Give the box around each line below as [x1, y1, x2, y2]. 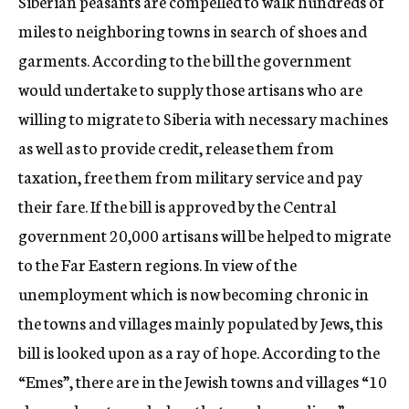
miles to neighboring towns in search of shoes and [18, 18, 367, 42]
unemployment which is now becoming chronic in [18, 281, 369, 305]
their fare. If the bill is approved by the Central [18, 194, 336, 217]
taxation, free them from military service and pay [18, 164, 362, 188]
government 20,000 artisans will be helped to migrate [18, 223, 391, 246]
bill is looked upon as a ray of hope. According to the [18, 340, 380, 363]
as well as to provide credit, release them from [18, 135, 334, 159]
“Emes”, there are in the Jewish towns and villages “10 [18, 369, 387, 393]
